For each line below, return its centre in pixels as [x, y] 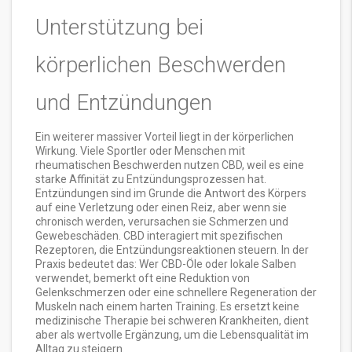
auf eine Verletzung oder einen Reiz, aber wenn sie [161, 208]
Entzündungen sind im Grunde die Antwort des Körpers [171, 194]
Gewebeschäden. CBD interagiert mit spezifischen [159, 236]
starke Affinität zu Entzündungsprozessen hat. [151, 180]
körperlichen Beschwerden [161, 65]
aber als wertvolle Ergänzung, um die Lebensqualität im [172, 335]
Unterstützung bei [119, 27]
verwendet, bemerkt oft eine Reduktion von [143, 279]
